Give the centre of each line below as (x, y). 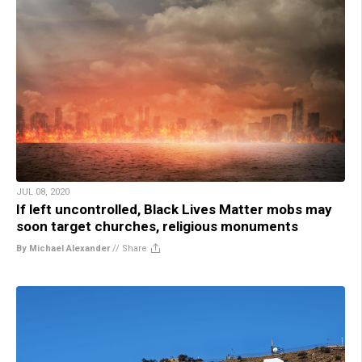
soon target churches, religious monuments (157, 226)
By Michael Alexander (63, 248)
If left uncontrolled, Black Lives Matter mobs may (174, 209)
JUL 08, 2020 (43, 192)
